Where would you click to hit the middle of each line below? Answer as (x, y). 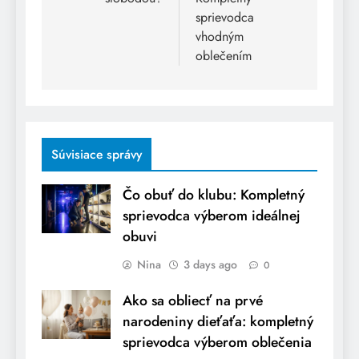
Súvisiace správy (97, 155)
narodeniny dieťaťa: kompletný (218, 322)
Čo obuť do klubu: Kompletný (214, 195)
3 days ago (210, 265)
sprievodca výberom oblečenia (217, 343)
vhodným (220, 37)
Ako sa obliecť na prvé (193, 301)
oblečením (224, 56)
